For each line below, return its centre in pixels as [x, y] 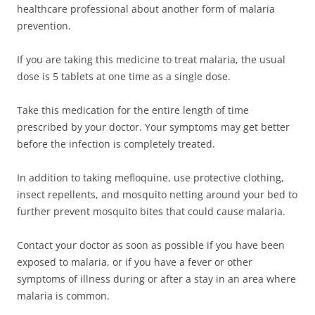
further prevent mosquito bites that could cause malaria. [151, 211]
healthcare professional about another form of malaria [146, 8]
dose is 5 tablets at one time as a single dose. [124, 76]
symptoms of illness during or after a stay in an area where [156, 278]
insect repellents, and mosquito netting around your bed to [157, 194]
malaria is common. [63, 295]
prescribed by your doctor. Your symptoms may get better [153, 127]
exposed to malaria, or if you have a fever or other [135, 262]
